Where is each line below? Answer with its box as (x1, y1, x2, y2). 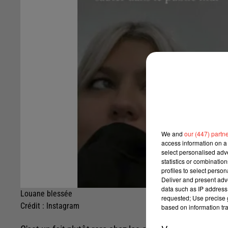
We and (161, 129, 184, 138)
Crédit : (20, 201, 46, 211)
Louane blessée (20, 188, 72, 198)
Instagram (46, 201, 79, 211)
